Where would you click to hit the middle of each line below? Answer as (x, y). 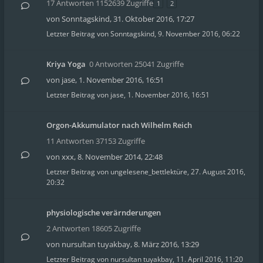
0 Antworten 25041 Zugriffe (136, 64)
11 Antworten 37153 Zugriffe (96, 141)
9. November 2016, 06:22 (199, 34)
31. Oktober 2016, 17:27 (154, 19)
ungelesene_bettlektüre (149, 172)
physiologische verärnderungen (104, 213)
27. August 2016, (218, 172)
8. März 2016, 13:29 (166, 244)
